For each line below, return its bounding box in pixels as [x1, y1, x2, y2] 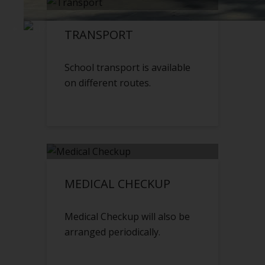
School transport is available [64, 61, 190, 75]
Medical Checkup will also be [64, 210, 190, 224]
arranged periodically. [64, 225, 160, 239]
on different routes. [64, 76, 151, 90]
